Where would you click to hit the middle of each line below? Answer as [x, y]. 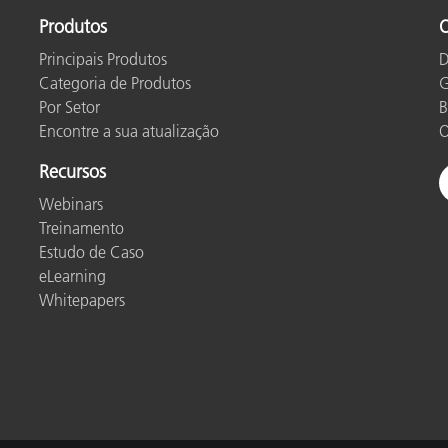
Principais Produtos [103, 59]
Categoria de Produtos [115, 83]
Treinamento [81, 228]
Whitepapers [82, 300]
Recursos [72, 172]
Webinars [71, 204]
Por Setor [69, 107]
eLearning [72, 276]
